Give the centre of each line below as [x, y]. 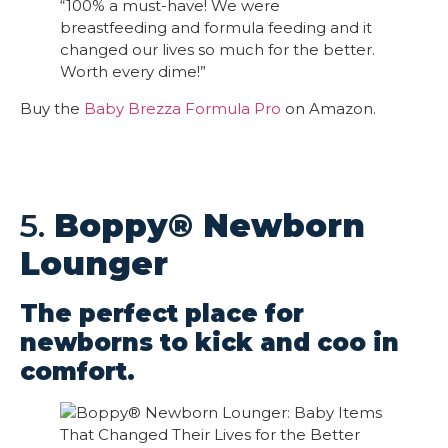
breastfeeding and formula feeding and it [216, 28]
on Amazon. [330, 109]
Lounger [94, 264]
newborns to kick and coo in [209, 343]
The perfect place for [162, 314]
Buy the [52, 109]
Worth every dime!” [133, 72]
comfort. [77, 372]
